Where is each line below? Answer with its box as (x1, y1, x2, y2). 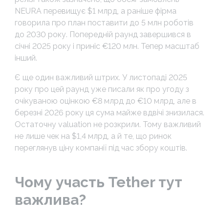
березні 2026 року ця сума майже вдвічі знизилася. (15, 108, 204, 117)
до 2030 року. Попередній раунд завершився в (15, 29, 191, 39)
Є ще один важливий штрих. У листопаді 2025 (15, 72, 187, 82)
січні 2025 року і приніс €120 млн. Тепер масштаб (15, 41, 199, 51)
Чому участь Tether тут (15, 173, 182, 191)
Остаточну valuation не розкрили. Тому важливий (15, 119, 201, 129)
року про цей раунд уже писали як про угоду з (15, 84, 189, 94)
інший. (15, 53, 37, 63)
